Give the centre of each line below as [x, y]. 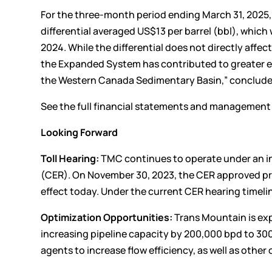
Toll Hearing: [70, 158]
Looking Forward [80, 132]
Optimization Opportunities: [107, 217]
